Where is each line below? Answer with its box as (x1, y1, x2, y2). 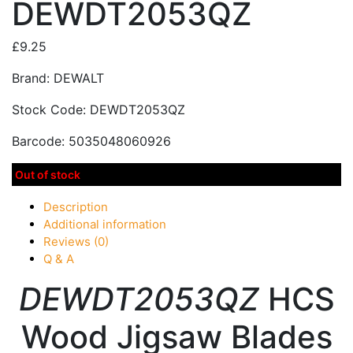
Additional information (43, 216, 166, 232)
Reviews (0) (43, 233, 109, 249)
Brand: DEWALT (12, 69, 104, 86)
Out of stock (15, 167, 80, 181)
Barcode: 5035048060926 (12, 132, 171, 149)
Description (43, 199, 108, 214)
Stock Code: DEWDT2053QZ (12, 101, 185, 117)
